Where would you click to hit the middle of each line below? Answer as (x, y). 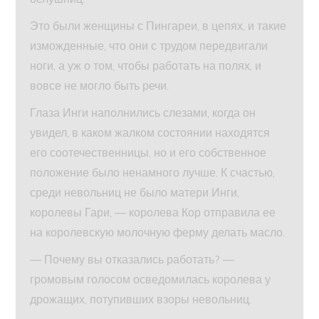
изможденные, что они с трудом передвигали (149, 46)
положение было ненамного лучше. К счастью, (153, 173)
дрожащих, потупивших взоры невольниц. (141, 299)
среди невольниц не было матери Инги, (135, 193)
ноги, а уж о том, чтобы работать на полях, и (146, 66)
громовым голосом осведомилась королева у (151, 279)
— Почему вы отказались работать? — (132, 260)
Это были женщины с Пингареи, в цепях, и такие (158, 26)
